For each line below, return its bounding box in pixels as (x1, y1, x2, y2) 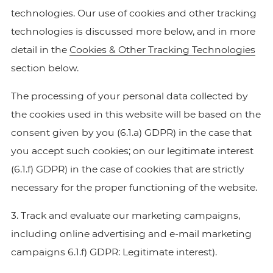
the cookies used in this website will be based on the (10, 108, 261, 120)
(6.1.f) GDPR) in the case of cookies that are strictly (10, 163, 244, 175)
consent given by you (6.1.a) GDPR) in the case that (10, 127, 252, 138)
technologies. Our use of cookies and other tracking (10, 7, 257, 19)
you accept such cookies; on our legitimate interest (10, 145, 253, 157)
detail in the (10, 44, 69, 55)
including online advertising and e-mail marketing (10, 228, 252, 239)
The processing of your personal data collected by (10, 90, 248, 102)
